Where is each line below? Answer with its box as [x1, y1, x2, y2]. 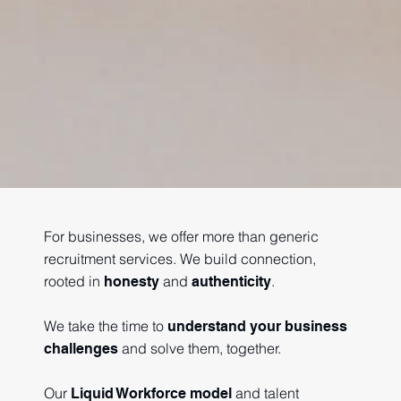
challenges [43, 339, 118, 357]
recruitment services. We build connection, [43, 249, 316, 268]
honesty [103, 272, 159, 290]
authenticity [191, 272, 271, 290]
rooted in [43, 271, 104, 290]
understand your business [166, 317, 347, 335]
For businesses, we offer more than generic [43, 226, 319, 245]
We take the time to [43, 316, 167, 335]
